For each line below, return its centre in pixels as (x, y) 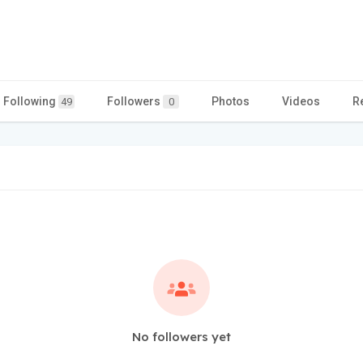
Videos (301, 101)
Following (31, 101)
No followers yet (181, 336)
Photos (231, 101)
